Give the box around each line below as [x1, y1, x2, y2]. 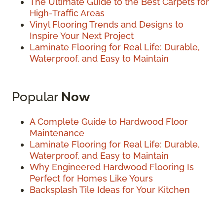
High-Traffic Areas [30, 8, 105, 19]
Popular [12, 89, 61, 105]
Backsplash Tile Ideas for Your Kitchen [30, 184, 190, 195]
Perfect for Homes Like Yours [30, 173, 153, 184]
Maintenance [30, 128, 84, 139]
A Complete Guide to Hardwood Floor [30, 116, 188, 127]
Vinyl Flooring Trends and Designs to [30, 19, 184, 30]
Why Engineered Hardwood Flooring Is [30, 162, 194, 173]
